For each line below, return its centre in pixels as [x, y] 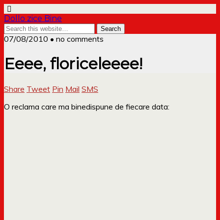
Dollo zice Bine [33, 18]
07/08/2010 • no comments [54, 39]
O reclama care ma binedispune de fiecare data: [87, 106]
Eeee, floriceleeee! [73, 64]
